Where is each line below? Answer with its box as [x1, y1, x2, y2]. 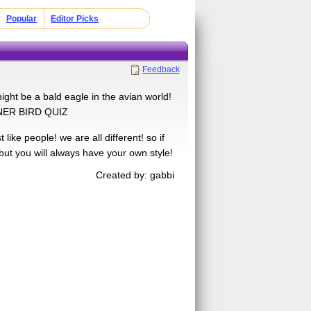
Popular [6, 14, 37, 24]
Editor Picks [51, 14, 99, 24]
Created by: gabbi [96, 169, 175, 180]
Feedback [142, 64, 180, 74]
